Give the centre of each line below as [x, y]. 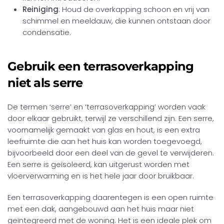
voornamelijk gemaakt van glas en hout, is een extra [104, 130]
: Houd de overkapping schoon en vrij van [134, 9]
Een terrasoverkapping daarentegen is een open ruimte [110, 197]
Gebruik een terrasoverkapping [101, 66]
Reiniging [40, 9]
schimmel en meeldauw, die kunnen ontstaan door [116, 21]
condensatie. [47, 32]
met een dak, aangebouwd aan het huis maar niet [101, 209]
